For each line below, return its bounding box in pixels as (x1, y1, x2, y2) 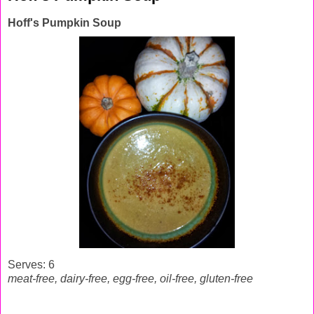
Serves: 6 (8, 258, 55, 271)
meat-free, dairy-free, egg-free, (8, 272, 160, 285)
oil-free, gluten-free (160, 272, 253, 285)
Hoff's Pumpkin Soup (8, 16, 121, 29)
